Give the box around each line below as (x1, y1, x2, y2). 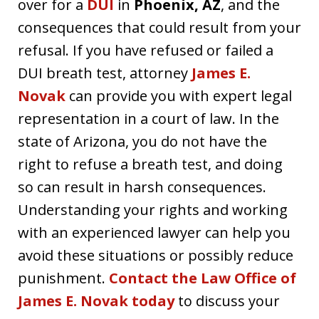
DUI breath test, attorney (18, 63, 192, 83)
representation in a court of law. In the (18, 108, 279, 128)
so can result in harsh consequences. (18, 177, 266, 197)
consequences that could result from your (18, 17, 301, 37)
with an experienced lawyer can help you (18, 222, 291, 242)
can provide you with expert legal (66, 85, 292, 105)
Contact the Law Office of (109, 268, 296, 288)
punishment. (18, 268, 109, 288)
